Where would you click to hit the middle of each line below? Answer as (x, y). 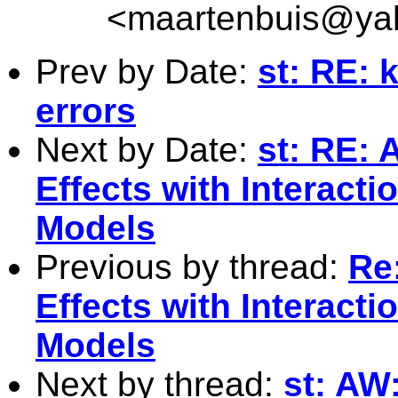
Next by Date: (147, 149)
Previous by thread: (192, 267)
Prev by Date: (147, 71)
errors (86, 110)
